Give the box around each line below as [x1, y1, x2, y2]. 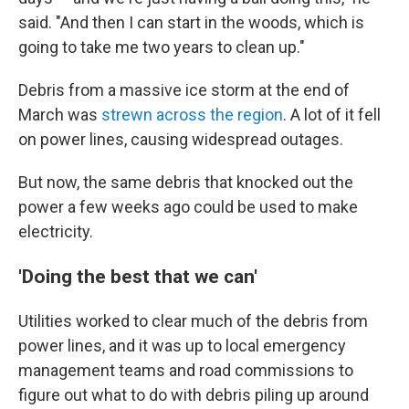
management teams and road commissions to [18, 361, 353, 380]
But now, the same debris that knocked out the [18, 173, 353, 192]
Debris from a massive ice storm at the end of [18, 80, 350, 100]
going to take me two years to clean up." [18, 37, 305, 57]
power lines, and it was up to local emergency [18, 336, 346, 355]
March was [18, 105, 101, 124]
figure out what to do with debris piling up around [18, 385, 369, 404]
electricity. [18, 222, 93, 241]
